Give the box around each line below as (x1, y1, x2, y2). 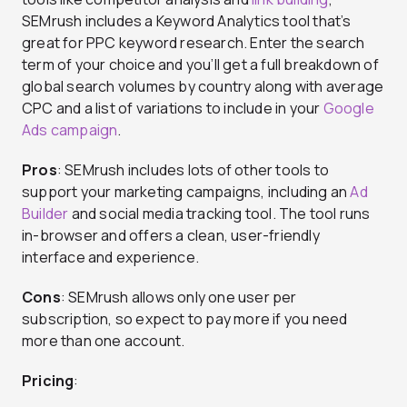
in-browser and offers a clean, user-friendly (22, 225, 320, 246)
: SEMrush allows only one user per (60, 287, 297, 308)
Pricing (22, 371, 74, 392)
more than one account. (22, 331, 185, 352)
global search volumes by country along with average (22, 76, 384, 97)
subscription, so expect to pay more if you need (22, 309, 348, 330)
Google (323, 98, 374, 119)
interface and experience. (22, 247, 199, 268)
